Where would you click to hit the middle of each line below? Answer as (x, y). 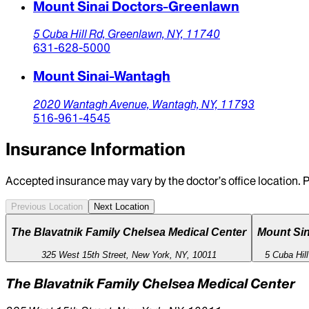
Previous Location (47, 206)
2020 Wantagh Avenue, (92, 104)
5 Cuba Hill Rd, (70, 34)
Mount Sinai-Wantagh (102, 76)
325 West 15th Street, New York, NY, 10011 (129, 255)
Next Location (121, 206)
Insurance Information (96, 149)
